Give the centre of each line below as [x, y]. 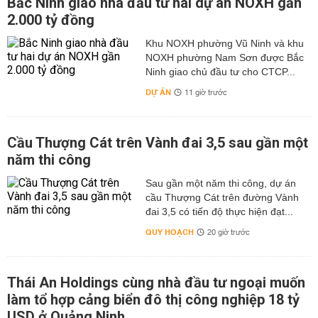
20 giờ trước [228, 233]
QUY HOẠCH [169, 233]
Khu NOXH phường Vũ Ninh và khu [224, 44]
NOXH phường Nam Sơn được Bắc [224, 58]
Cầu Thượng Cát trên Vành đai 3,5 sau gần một [158, 143]
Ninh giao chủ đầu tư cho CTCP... [220, 72]
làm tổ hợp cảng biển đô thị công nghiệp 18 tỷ [153, 300]
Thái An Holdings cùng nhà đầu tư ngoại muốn [156, 283]
